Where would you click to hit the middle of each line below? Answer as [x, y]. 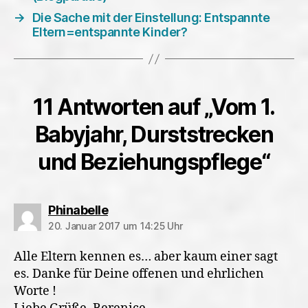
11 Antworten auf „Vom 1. [154, 107]
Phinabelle [78, 210]
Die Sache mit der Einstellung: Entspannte [151, 18]
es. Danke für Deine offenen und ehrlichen [139, 274]
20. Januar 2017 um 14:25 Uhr [115, 226]
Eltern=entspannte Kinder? [110, 32]
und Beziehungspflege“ [154, 162]
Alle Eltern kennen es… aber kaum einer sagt [146, 257]
